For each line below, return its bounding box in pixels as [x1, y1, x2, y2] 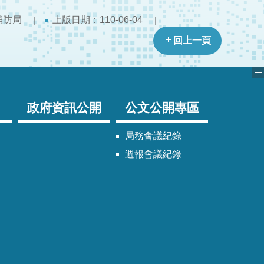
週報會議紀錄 [124, 149, 181, 160]
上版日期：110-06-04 [52, 15, 143, 25]
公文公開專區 [124, 101, 199, 115]
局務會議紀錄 [124, 131, 181, 141]
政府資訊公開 [27, 101, 101, 115]
